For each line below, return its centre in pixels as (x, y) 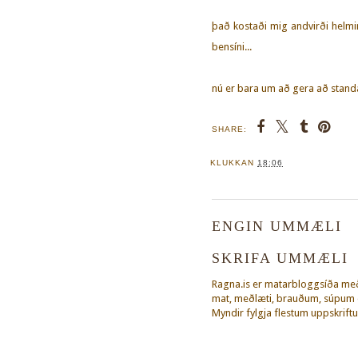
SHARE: (229, 129)
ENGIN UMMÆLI (277, 226)
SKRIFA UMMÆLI (280, 259)
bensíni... (232, 46)
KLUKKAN (234, 162)
